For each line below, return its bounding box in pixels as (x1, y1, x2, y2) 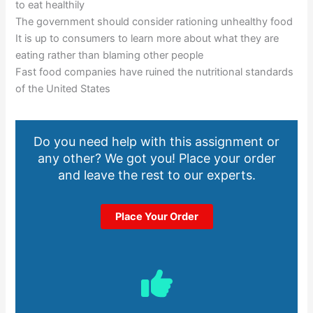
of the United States (15, 82, 111, 96)
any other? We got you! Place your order (37, 151, 276, 166)
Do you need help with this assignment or (34, 134, 279, 150)
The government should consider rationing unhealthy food (15, 15, 293, 29)
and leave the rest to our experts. (57, 168, 256, 183)
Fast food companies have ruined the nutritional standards (15, 66, 294, 79)
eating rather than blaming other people (15, 49, 204, 62)
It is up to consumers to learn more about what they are (15, 32, 279, 45)
